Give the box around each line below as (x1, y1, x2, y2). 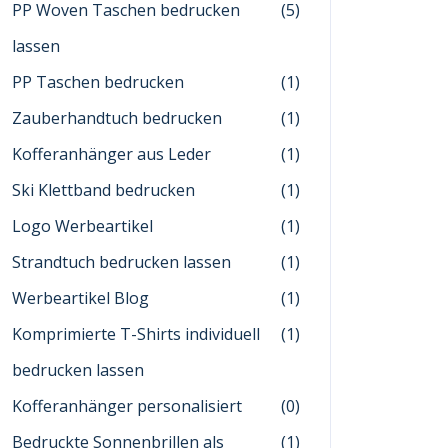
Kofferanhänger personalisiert (12, 395, 242, 417)
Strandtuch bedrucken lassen (12, 251, 231, 273)
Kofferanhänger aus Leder (12, 143, 211, 165)
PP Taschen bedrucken (12, 71, 184, 93)
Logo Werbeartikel (12, 215, 153, 237)
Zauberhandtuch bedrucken (12, 107, 222, 129)
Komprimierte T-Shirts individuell (12, 323, 260, 345)
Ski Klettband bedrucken (12, 179, 195, 201)
